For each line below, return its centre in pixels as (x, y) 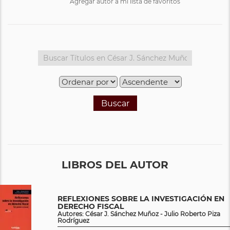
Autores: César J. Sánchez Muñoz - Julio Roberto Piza (139, 214)
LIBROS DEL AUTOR (115, 165)
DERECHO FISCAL (91, 206)
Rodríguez (73, 220)
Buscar (115, 103)
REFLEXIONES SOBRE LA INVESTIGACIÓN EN (141, 198)
